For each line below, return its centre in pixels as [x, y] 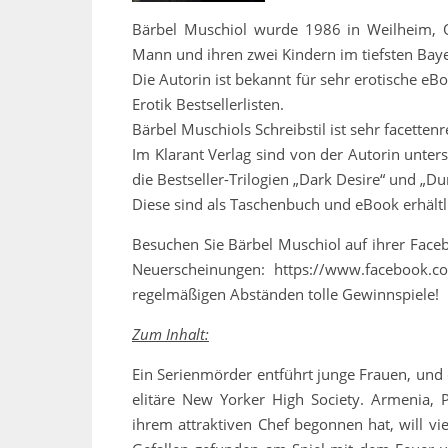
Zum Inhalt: [170, 334]
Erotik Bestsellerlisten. [208, 104]
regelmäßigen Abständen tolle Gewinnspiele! [285, 294]
